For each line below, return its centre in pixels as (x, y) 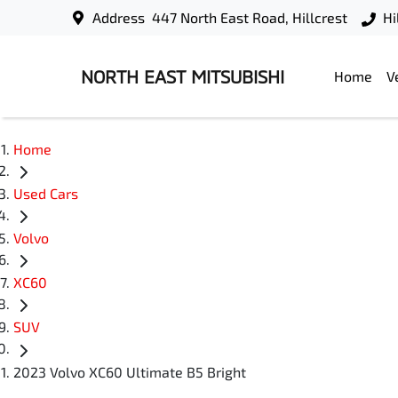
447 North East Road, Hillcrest (250, 17)
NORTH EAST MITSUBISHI (183, 76)
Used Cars (46, 194)
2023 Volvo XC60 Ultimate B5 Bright (130, 371)
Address (119, 17)
